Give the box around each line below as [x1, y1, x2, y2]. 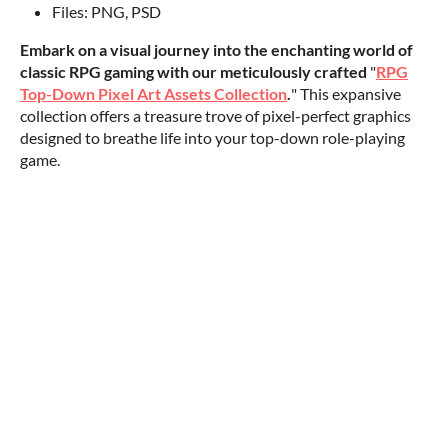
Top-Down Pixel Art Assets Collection [20, 84, 287, 104]
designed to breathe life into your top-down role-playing [20, 128, 405, 148]
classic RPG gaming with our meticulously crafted [20, 62, 367, 82]
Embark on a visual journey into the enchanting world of [20, 40, 413, 60]
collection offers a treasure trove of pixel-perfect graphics [20, 106, 411, 126]
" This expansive [291, 84, 401, 104]
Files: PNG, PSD [52, 2, 161, 22]
